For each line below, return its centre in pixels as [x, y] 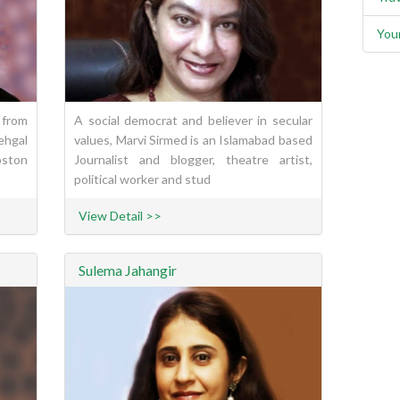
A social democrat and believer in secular [193, 121]
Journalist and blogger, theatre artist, [193, 160]
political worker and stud [143, 179]
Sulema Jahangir [128, 271]
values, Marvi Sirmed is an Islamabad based [193, 140]
